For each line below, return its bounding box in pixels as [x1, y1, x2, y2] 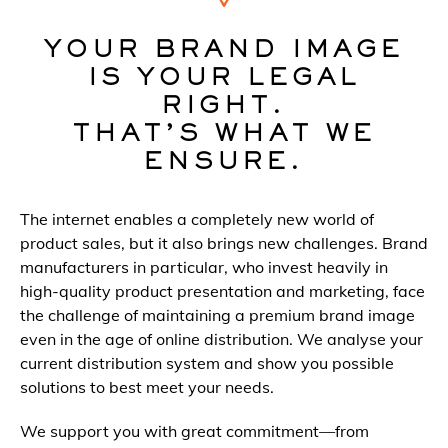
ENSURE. [144, 151, 304, 174]
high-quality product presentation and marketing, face [20, 280, 425, 301]
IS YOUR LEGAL [87, 67, 361, 90]
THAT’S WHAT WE [72, 123, 376, 146]
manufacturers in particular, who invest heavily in [20, 256, 388, 277]
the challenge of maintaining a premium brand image [20, 304, 415, 325]
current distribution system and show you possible [20, 352, 394, 373]
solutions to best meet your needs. [20, 376, 274, 397]
